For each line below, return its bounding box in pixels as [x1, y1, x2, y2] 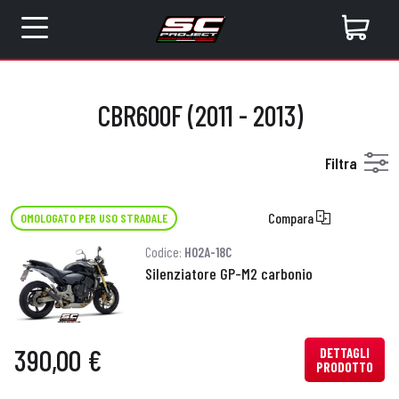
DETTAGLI [320, 345, 370, 361]
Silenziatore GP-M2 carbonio [144, 264, 313, 283]
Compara [268, 209, 316, 226]
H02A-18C [183, 244, 232, 260]
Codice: [144, 244, 184, 260]
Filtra [325, 153, 357, 173]
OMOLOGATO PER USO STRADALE [20, 209, 168, 225]
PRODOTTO [316, 359, 373, 375]
